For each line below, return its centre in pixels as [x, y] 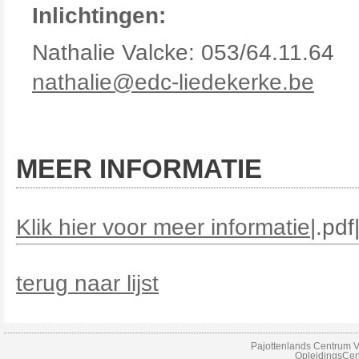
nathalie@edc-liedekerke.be [173, 82]
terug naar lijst [87, 283]
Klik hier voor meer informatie [163, 227]
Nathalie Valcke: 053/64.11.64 [183, 52]
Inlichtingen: [112, 16]
